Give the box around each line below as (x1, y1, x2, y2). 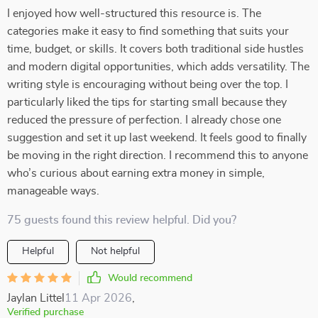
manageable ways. (7, 185, 99, 197)
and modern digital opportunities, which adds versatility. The (7, 61, 309, 72)
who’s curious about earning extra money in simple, (7, 168, 265, 179)
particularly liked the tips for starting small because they (7, 97, 287, 108)
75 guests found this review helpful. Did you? (7, 214, 236, 226)
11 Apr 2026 (65, 292, 132, 304)
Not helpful (91, 246, 140, 256)
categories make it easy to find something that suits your (7, 26, 289, 37)
